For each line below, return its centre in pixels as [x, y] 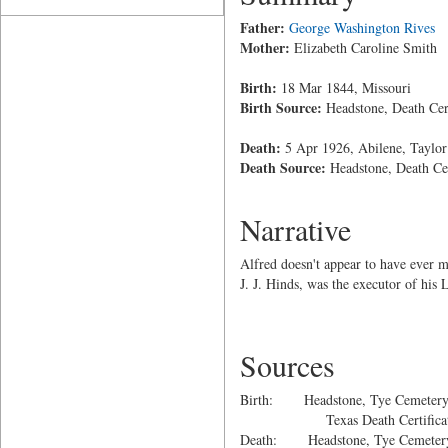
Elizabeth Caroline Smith [363, 47]
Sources [287, 365]
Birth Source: [280, 107]
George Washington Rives [361, 27]
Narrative [295, 229]
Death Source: [282, 167]
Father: [262, 27]
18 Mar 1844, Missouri [343, 87]
